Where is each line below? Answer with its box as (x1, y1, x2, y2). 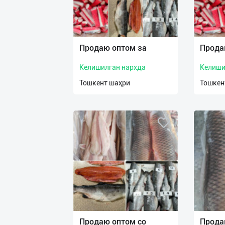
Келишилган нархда (79, 63, 146, 71)
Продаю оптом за (79, 43, 147, 53)
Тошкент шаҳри (79, 79, 130, 87)
